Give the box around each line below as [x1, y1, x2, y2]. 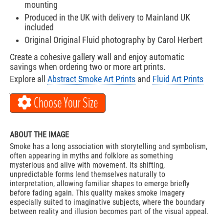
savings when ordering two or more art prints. [10, 62, 166, 72]
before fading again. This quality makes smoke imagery [10, 188, 185, 198]
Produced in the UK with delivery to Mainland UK [24, 13, 190, 23]
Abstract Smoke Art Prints [47, 74, 135, 85]
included [24, 22, 54, 33]
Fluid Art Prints [153, 74, 203, 85]
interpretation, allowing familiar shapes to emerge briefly [10, 179, 190, 189]
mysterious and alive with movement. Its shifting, [10, 160, 165, 170]
